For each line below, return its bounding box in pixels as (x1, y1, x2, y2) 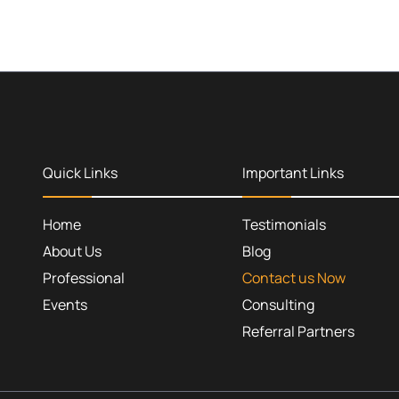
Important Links (242, 162, 344, 183)
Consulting (242, 294, 314, 314)
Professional (43, 267, 125, 288)
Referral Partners (242, 321, 354, 341)
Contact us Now (242, 267, 346, 288)
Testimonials (242, 214, 326, 234)
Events (43, 294, 87, 314)
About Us (43, 240, 102, 261)
